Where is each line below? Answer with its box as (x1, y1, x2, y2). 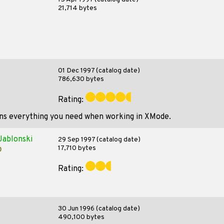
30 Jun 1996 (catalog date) (57, 204, 140, 213)
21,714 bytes (57, 4, 97, 12)
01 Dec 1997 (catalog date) (57, 66, 140, 75)
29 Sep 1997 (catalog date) (57, 135, 140, 144)
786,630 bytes (57, 75, 104, 83)
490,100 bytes (57, 213, 104, 221)
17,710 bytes (57, 144, 96, 152)
